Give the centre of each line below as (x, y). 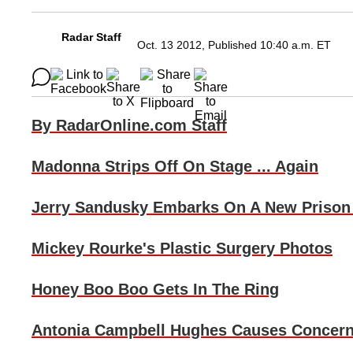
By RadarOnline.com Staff (129, 126)
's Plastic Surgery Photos (238, 249)
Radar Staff (91, 37)
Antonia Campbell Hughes (129, 331)
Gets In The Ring (214, 290)
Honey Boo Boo (90, 290)
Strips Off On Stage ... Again (209, 167)
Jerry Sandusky (90, 208)
